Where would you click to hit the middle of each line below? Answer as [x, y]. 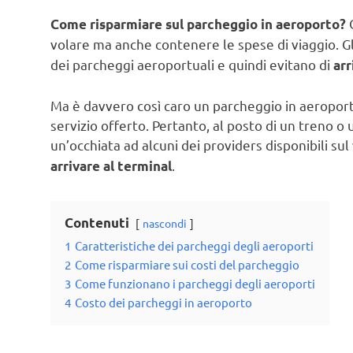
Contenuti [97, 222]
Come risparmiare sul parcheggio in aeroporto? [198, 24]
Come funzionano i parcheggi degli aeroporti [195, 283]
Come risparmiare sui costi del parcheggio [187, 264]
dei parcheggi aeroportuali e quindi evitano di [192, 65]
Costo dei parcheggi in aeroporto [163, 302]
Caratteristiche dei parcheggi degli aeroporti [194, 245]
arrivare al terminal [111, 165]
